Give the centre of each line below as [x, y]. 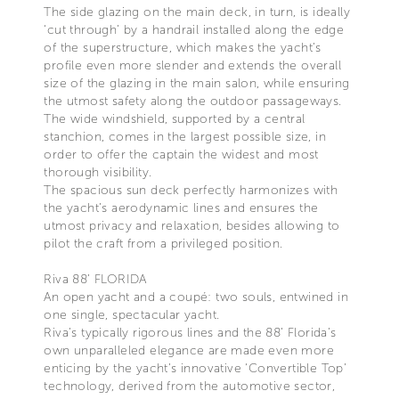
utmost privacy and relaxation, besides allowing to [192, 225]
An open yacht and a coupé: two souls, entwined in [196, 297]
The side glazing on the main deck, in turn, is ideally [197, 12]
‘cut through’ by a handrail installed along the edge [194, 29]
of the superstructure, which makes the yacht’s [183, 47]
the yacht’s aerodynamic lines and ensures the [181, 208]
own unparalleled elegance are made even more [189, 350]
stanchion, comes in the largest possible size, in [185, 136]
